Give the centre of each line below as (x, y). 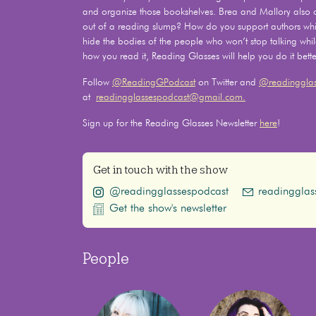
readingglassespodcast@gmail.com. (171, 97)
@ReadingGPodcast (154, 82)
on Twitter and (227, 82)
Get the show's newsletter (168, 208)
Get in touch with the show (160, 170)
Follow (97, 82)
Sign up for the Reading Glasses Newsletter (171, 123)
